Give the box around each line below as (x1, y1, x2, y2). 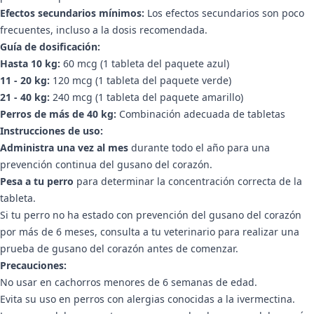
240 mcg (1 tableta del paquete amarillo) (50, 90, 243, 104)
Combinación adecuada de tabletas (116, 107, 285, 121)
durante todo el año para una (128, 141, 270, 155)
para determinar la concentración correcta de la (74, 175, 302, 189)
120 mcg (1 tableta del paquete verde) (50, 74, 231, 88)
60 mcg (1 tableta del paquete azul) (60, 57, 229, 71)
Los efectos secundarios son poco (144, 6, 304, 20)
